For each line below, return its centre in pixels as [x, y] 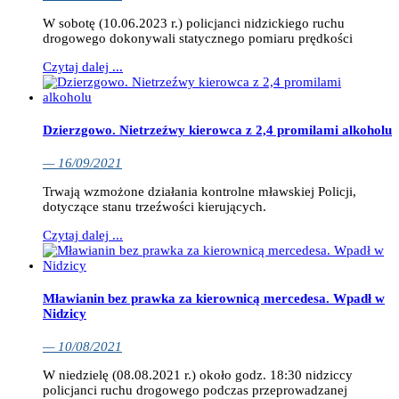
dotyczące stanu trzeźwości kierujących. [155, 206]
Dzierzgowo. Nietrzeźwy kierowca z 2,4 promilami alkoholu [217, 130]
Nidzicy [65, 313]
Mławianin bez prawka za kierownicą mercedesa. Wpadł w [214, 298]
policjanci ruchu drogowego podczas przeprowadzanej [195, 390]
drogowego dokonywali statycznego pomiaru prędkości [198, 38]
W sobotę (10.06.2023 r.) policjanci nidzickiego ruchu [194, 23]
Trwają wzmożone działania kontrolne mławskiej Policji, [199, 191]
